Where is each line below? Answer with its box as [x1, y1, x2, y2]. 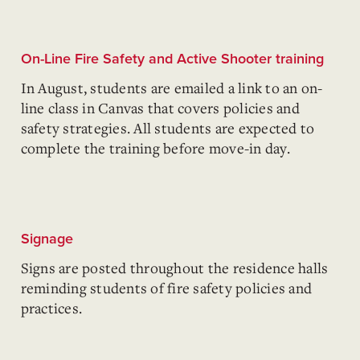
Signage [20, 230, 73, 247]
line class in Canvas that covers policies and [20, 98, 300, 117]
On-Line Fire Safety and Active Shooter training [20, 50, 324, 67]
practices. [20, 298, 82, 317]
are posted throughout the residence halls [59, 258, 329, 277]
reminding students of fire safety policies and [20, 278, 312, 297]
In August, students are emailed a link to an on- [20, 78, 323, 97]
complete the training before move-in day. [20, 138, 290, 157]
